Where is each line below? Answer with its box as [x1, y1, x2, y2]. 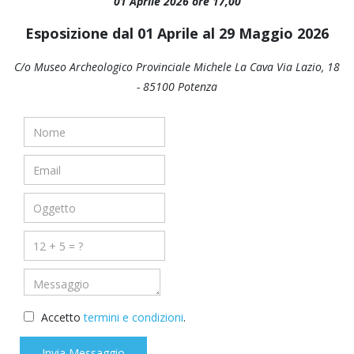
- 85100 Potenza [137, 79, 217, 94]
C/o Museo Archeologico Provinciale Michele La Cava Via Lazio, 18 [14, 59, 340, 74]
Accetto [38, 310, 84, 325]
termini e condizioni [84, 310, 183, 325]
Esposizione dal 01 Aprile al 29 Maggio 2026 [25, 24, 329, 43]
